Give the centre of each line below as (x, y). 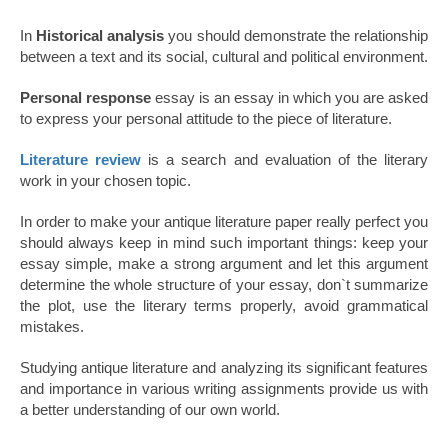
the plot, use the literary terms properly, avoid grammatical (224, 306)
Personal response (85, 98)
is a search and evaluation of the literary (285, 160)
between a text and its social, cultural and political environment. (224, 57)
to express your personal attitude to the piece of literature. (206, 119)
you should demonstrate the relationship (296, 36)
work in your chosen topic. (105, 181)
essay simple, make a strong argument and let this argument (224, 264)
